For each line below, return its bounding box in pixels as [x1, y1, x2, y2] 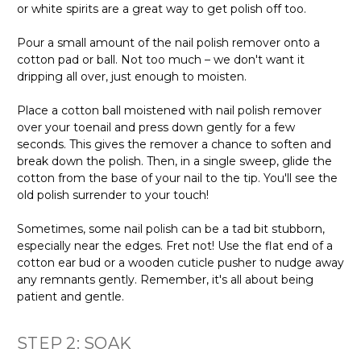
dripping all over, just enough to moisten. [17, 68, 247, 84]
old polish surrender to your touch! [17, 187, 209, 202]
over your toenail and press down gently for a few [17, 119, 295, 135]
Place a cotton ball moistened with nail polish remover [17, 102, 322, 118]
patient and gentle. [17, 288, 124, 304]
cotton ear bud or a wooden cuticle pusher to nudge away [17, 255, 344, 270]
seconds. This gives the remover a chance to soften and [17, 136, 331, 151]
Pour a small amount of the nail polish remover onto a [17, 35, 320, 50]
